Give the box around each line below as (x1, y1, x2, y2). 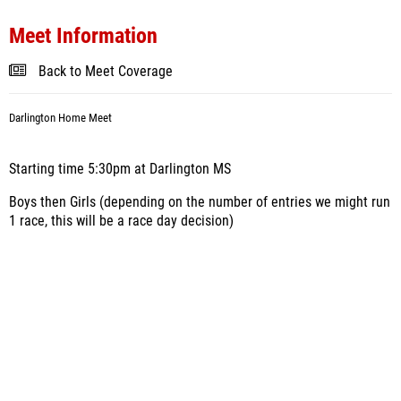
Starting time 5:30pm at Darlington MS (9, 161, 231, 177)
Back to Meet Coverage (38, 64, 173, 80)
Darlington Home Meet (9, 111, 112, 124)
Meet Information (9, 23, 158, 48)
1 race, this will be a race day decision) (9, 213, 234, 229)
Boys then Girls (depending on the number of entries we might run (9, 194, 390, 210)
